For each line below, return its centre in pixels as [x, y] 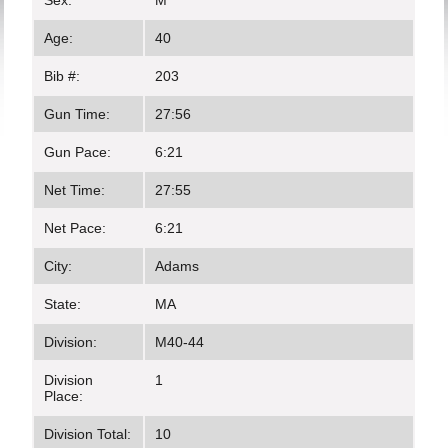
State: [63, 304]
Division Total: [88, 434]
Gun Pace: [78, 152]
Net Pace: [75, 228]
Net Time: [75, 190]
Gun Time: [77, 114]
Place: [64, 396]
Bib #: [62, 76]
